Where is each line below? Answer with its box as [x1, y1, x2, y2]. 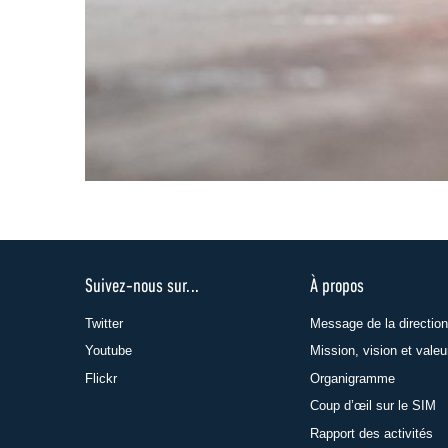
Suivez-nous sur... [84, 275, 199, 300]
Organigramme [309, 370, 395, 386]
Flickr [84, 370, 117, 386]
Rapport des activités [309, 425, 433, 441]
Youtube [84, 343, 132, 359]
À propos [309, 275, 364, 300]
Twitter [84, 316, 123, 332]
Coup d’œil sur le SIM [309, 398, 436, 414]
